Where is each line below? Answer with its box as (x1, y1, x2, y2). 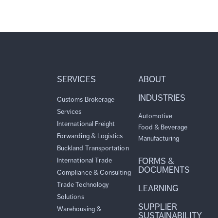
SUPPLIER (138, 201, 178, 212)
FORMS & (138, 155, 175, 166)
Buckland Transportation (57, 144, 129, 152)
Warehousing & (57, 204, 101, 213)
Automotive (138, 111, 173, 120)
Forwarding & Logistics (57, 131, 123, 140)
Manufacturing (138, 134, 180, 143)
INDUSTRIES (138, 92, 186, 103)
